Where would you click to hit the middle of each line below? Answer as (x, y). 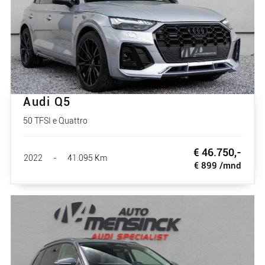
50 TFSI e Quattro (55, 120)
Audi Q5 (47, 101)
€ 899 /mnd (218, 165)
